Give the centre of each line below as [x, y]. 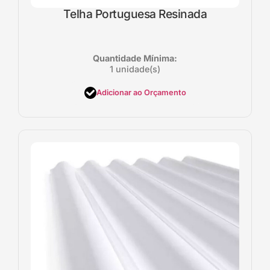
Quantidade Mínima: [135, 58]
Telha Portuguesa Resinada [135, 14]
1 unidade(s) [135, 69]
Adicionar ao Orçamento [141, 93]
